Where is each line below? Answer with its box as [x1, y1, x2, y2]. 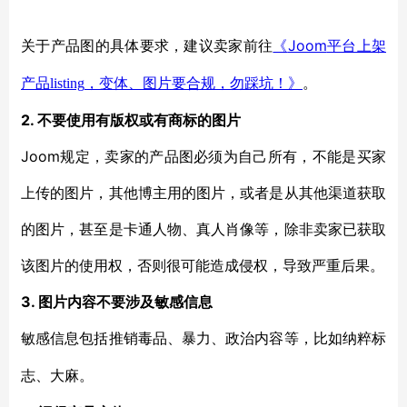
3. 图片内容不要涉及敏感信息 [21, 293, 213, 311]
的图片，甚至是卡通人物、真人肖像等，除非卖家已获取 [21, 220, 386, 238]
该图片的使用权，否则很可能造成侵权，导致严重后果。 [21, 256, 384, 274]
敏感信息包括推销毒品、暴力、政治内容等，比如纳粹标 [21, 331, 386, 346]
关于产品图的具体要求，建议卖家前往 [21, 38, 273, 54]
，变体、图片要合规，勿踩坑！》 [84, 75, 303, 91]
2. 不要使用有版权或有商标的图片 [21, 111, 241, 129]
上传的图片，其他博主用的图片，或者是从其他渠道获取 [21, 184, 386, 202]
